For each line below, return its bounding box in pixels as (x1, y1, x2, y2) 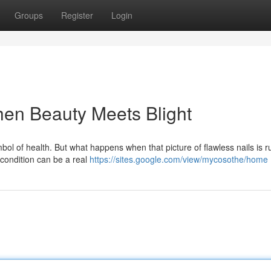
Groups (15, 9, 43, 21)
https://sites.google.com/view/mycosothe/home (90, 153, 268, 165)
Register (61, 9, 93, 21)
